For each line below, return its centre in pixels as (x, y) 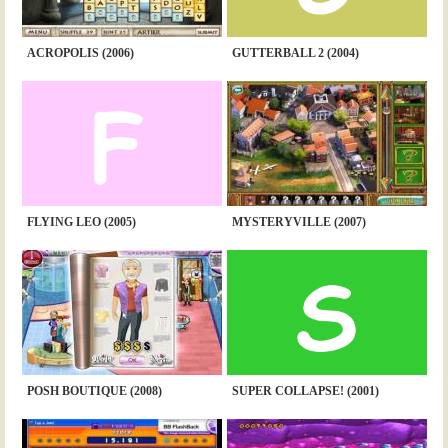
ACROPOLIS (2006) (80, 53)
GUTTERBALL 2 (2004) (295, 53)
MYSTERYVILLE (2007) (298, 222)
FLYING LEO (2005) (81, 222)
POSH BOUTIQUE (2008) (94, 391)
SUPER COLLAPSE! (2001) (305, 391)
